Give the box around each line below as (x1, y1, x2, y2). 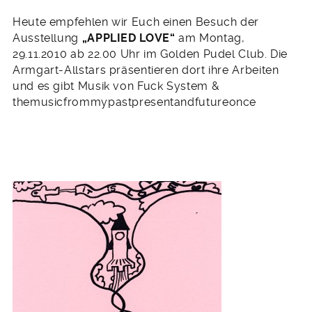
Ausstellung (13, 31, 82, 45)
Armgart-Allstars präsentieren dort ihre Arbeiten (13, 63, 279, 77)
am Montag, (178, 31, 245, 45)
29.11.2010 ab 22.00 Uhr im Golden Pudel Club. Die (13, 47, 288, 61)
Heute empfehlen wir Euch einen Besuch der (13, 15, 259, 29)
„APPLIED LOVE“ (81, 31, 179, 45)
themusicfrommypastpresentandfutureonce (13, 95, 257, 109)
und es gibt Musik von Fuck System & (13, 79, 220, 93)
